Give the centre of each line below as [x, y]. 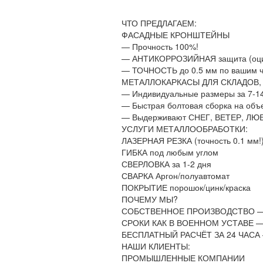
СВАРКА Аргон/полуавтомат [176, 176]
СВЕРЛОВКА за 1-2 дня [166, 164]
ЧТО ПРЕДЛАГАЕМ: [159, 23]
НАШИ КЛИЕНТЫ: [156, 246]
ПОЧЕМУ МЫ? [150, 199]
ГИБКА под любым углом [170, 152]
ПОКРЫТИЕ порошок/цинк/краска [186, 187]
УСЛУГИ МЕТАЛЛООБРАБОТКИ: [185, 129]
